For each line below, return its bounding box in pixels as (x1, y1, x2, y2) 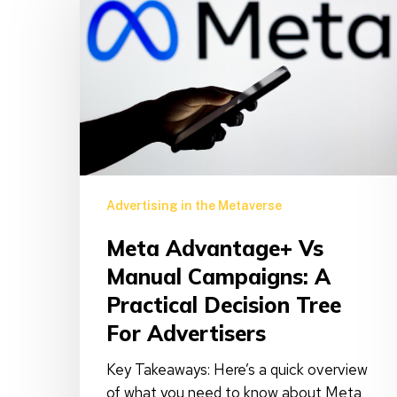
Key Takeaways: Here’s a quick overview (106, 359, 368, 379)
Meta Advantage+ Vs (106, 234, 323, 261)
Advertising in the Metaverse (106, 198, 282, 213)
